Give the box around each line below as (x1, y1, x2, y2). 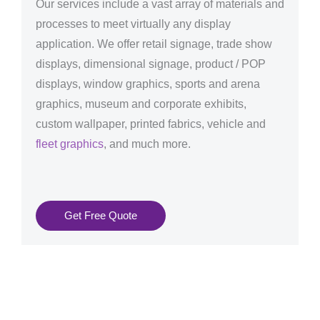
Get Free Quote (64, 209, 137, 221)
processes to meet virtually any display (36, 18, 231, 31)
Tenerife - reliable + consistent (21, 302, 173, 315)
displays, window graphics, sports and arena (36, 78, 260, 91)
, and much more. (104, 138, 191, 151)
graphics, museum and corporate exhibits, (36, 98, 246, 111)
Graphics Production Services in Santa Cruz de (21, 288, 260, 301)
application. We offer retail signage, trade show (36, 38, 272, 51)
